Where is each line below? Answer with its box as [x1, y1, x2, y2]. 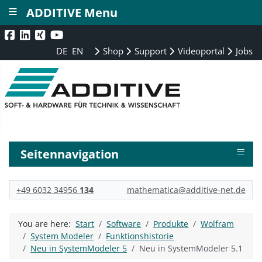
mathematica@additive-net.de [126, 184, 246, 195]
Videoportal [175, 45, 225, 57]
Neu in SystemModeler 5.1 [139, 243, 243, 254]
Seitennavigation [20, 146, 119, 162]
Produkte [153, 218, 189, 230]
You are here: [18, 218, 76, 230]
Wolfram [201, 218, 235, 230]
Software [106, 218, 142, 230]
